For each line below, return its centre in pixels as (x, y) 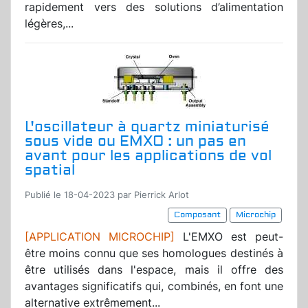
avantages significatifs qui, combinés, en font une (154, 286)
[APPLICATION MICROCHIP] (100, 237)
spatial (50, 170)
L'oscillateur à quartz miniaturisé (147, 127)
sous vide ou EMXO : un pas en (135, 142)
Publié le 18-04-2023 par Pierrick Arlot (107, 195)
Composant (197, 215)
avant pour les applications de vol (148, 156)
